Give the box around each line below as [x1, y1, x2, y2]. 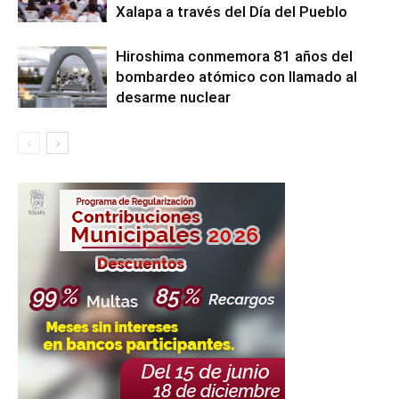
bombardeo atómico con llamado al [116, 68, 357, 86]
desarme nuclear [116, 88, 231, 107]
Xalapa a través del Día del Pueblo [116, 3, 347, 21]
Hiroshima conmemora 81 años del [116, 47, 353, 66]
